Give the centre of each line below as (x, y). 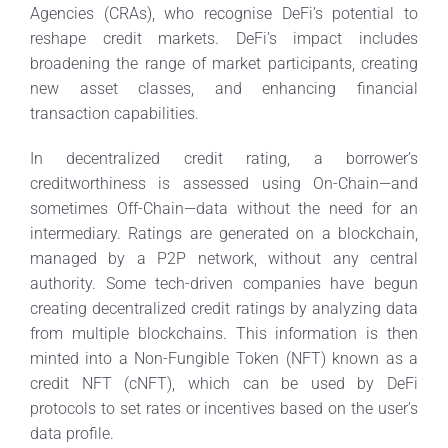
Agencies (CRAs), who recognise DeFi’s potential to (224, 13)
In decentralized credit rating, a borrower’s (224, 158)
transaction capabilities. (114, 113)
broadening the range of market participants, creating (224, 63)
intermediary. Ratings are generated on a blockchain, (224, 233)
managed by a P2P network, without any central (224, 258)
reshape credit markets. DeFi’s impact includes (224, 38)
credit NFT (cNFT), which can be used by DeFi (224, 383)
